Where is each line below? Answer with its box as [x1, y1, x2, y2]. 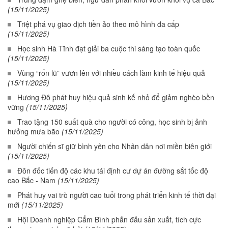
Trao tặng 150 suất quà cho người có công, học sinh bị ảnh [17, 117, 207, 127]
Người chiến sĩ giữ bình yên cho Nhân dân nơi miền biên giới [17, 141, 212, 152]
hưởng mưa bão [8, 126, 60, 137]
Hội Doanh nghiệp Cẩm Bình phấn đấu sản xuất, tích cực [17, 214, 201, 225]
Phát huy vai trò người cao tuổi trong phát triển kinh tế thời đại [17, 190, 216, 201]
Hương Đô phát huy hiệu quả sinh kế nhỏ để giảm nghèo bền [17, 92, 214, 103]
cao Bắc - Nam [8, 175, 55, 186]
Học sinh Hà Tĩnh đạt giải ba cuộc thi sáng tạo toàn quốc [17, 43, 200, 54]
